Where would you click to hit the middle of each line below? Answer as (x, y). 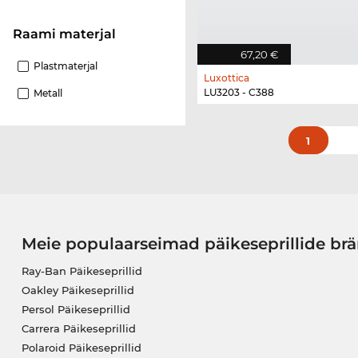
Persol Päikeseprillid (76, 310)
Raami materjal (69, 34)
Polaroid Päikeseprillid (81, 348)
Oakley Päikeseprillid (78, 290)
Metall (48, 93)
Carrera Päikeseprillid (78, 329)
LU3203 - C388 (239, 93)
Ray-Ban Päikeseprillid (82, 271)
